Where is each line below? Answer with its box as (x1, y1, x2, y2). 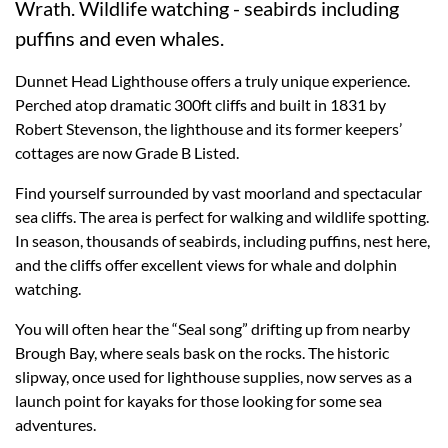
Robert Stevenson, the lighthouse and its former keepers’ (15, 119, 402, 139)
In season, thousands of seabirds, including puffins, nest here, (15, 231, 430, 251)
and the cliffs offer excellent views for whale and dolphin (15, 255, 397, 275)
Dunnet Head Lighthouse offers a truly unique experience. (15, 71, 410, 91)
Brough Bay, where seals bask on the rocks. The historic (15, 343, 389, 363)
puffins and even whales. (15, 26, 224, 51)
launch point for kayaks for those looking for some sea (15, 391, 382, 411)
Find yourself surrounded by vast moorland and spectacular (15, 183, 422, 203)
